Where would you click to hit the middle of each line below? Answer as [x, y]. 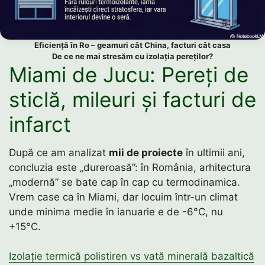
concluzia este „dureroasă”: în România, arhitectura [130, 167]
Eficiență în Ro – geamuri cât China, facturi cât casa [132, 45]
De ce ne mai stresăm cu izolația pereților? [132, 56]
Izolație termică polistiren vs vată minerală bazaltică [132, 256]
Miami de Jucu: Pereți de [129, 74]
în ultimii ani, [214, 152]
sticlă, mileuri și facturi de [132, 99]
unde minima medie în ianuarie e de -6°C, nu [116, 211]
